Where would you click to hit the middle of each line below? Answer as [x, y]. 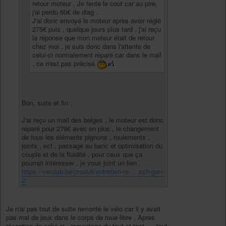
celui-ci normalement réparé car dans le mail [97, 54]
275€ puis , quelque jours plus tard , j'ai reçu [97, 29]
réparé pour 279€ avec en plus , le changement [90, 128]
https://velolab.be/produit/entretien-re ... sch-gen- [93, 171]
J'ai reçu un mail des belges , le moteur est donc [93, 120]
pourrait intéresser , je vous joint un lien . [81, 162]
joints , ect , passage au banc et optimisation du [92, 145]
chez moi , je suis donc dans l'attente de [91, 46]
